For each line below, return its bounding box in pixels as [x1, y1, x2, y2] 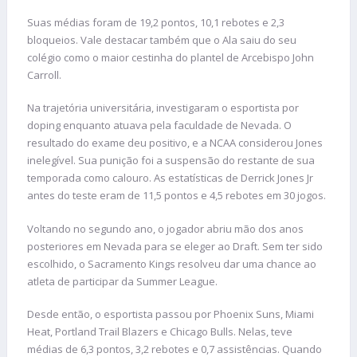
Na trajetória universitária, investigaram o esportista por [27, 100, 299, 116]
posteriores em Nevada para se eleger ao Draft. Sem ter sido [27, 238, 323, 253]
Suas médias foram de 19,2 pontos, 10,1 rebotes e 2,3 [27, 14, 284, 29]
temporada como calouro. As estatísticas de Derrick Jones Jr [27, 171, 313, 186]
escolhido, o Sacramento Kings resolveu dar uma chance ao [27, 256, 316, 271]
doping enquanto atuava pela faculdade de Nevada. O [27, 118, 292, 133]
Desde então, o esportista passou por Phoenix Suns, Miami [27, 307, 314, 322]
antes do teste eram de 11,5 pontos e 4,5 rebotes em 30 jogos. [27, 188, 326, 203]
